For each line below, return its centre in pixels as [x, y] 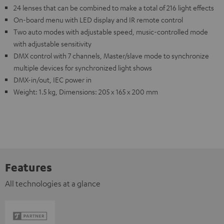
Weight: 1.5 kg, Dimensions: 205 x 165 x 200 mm [86, 91]
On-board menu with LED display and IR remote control [98, 19]
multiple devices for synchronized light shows [83, 67]
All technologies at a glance [53, 183]
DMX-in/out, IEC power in [52, 79]
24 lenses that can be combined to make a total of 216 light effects [114, 7]
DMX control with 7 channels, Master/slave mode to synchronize [111, 55]
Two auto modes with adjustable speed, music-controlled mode [111, 31]
